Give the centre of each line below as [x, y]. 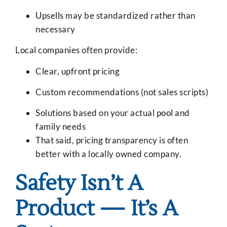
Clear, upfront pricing [78, 71]
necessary [55, 29]
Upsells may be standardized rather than [116, 15]
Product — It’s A [97, 209]
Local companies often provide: [76, 50]
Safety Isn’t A [79, 184]
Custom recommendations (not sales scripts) [122, 92]
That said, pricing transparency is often [112, 140]
